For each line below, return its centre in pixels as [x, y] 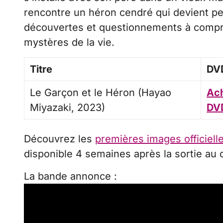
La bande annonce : [70, 176]
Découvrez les [59, 139]
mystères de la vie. [69, 42]
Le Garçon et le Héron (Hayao [101, 92]
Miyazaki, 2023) [68, 107]
